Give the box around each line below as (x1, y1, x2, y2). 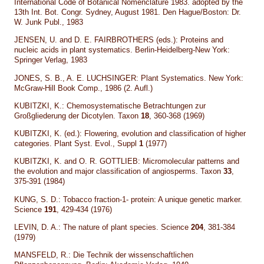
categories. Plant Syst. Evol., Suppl (14, 139, 140, 148)
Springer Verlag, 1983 (14, 55, 88, 65)
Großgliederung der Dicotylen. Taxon (14, 111, 141, 120)
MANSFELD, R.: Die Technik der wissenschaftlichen (14, 250, 194, 260)
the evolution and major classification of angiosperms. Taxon (14, 167, 224, 176)
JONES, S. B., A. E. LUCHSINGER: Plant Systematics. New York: (14, 73, 244, 82)
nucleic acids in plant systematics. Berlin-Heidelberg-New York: (14, 45, 230, 55)
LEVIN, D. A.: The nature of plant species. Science (14, 222, 192, 232)
